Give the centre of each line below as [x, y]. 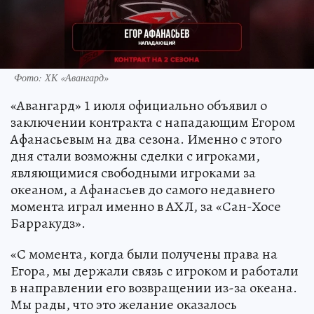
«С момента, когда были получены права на [144, 254]
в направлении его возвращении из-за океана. [154, 288]
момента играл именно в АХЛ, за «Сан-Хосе [146, 207]
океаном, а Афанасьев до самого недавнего [143, 190]
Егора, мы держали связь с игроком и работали [155, 271]
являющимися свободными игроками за [133, 173]
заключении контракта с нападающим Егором [153, 123]
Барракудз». [48, 224]
